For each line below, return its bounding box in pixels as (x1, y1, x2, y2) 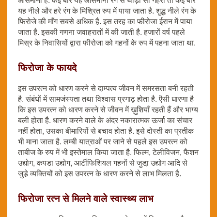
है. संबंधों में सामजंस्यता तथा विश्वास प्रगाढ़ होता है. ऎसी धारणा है (18, 94, 194, 103)
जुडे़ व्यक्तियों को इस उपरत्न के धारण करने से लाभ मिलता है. (18, 169, 181, 178)
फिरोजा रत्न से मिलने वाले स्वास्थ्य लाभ (18, 190, 154, 205)
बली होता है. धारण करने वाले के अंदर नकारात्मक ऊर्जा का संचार (18, 116, 192, 124)
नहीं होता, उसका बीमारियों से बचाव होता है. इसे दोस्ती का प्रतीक (18, 126, 194, 135)
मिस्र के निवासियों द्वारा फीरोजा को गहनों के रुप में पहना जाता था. (18, 38, 196, 47)
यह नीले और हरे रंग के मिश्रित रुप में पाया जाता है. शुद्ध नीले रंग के (18, 6, 196, 15)
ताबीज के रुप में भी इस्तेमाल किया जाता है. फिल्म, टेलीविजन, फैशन (18, 148, 199, 156)
